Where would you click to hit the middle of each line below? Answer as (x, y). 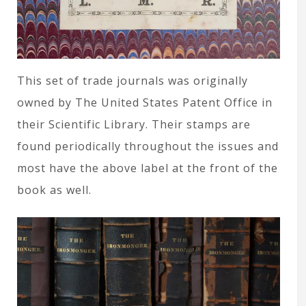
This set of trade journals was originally (133, 81)
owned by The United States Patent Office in (145, 103)
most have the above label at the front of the (148, 168)
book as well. (54, 190)
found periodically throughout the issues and (148, 147)
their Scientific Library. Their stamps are (134, 125)
